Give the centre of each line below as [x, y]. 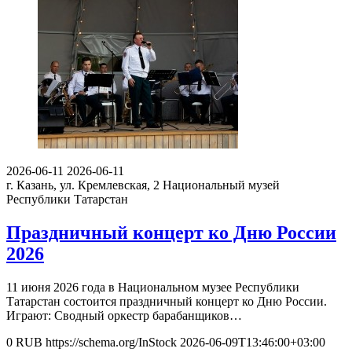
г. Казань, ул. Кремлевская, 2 [83, 185]
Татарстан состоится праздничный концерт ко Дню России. [167, 301]
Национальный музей [221, 185]
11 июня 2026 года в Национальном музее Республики [153, 287]
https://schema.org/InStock [111, 342]
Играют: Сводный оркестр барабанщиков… [124, 315]
